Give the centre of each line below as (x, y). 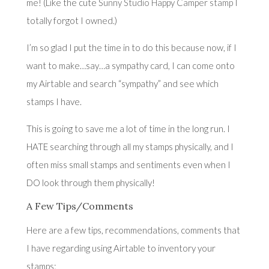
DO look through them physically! (90, 182)
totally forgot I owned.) (71, 20)
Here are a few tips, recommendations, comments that (133, 230)
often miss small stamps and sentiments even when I (128, 164)
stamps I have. (54, 101)
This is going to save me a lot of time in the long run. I (128, 128)
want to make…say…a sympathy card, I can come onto (130, 65)
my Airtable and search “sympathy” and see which (122, 83)
